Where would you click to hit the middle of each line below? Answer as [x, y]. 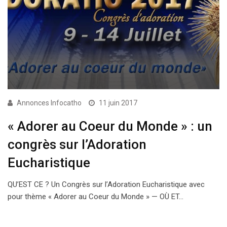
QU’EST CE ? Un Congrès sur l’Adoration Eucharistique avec [106, 185]
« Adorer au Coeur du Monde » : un [110, 126]
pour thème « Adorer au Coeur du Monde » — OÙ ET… [96, 197]
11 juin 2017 [118, 103]
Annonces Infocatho [49, 103]
